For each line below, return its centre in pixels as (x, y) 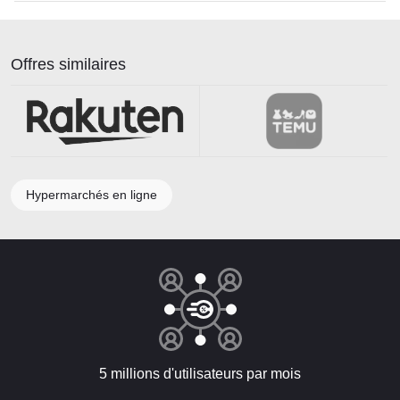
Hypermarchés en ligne (92, 194)
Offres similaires (68, 64)
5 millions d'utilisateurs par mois (200, 374)
